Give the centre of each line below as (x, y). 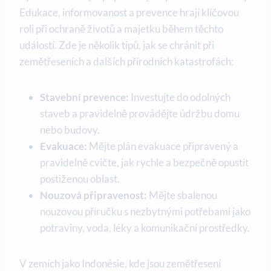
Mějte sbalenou (182, 195)
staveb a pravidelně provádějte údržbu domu (140, 114)
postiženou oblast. (80, 179)
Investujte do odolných (180, 97)
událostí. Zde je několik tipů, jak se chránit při (117, 45)
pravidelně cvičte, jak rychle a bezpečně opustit (144, 163)
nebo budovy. (70, 130)
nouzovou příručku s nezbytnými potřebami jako (145, 212)
